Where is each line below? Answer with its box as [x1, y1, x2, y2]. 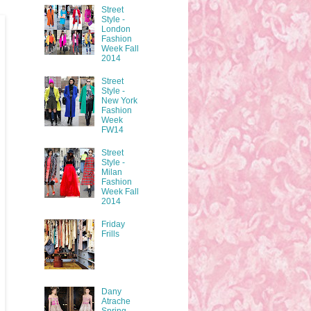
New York [101, 95, 137, 106]
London [101, 24, 131, 34]
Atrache [101, 296, 131, 307]
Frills [101, 229, 119, 239]
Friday [101, 219, 125, 230]
